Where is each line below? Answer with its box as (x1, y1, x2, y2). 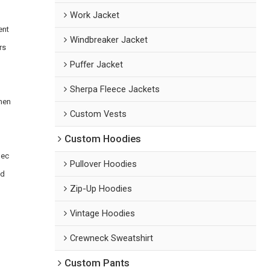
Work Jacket (70, 9, 120, 20)
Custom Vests (70, 108, 127, 119)
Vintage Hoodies (70, 207, 136, 219)
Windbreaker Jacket (70, 34, 148, 45)
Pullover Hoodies (70, 158, 137, 169)
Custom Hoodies (64, 133, 142, 145)
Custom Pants (64, 257, 130, 269)
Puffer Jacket (70, 58, 124, 70)
